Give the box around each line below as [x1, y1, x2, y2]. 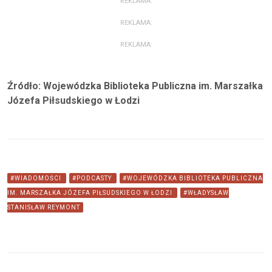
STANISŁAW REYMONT [7, 203, 80, 211]
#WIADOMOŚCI [10, 174, 63, 182]
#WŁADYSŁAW [183, 189, 229, 196]
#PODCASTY [72, 174, 114, 182]
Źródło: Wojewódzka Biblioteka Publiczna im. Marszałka [7, 80, 263, 92]
